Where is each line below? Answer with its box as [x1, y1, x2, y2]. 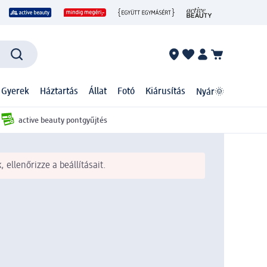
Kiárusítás [145, 87, 186, 97]
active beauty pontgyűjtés [18, 116, 107, 125]
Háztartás [40, 87, 79, 97]
